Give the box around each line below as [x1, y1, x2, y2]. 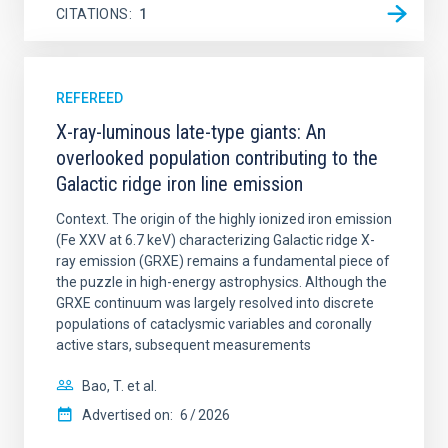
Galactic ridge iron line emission [56, 172, 303, 196]
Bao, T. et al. [82, 378, 157, 394]
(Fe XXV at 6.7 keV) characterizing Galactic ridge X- [56, 232, 375, 248]
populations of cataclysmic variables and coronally [56, 316, 372, 332]
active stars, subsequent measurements [56, 337, 311, 353]
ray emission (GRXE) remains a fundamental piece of [56, 253, 390, 269]
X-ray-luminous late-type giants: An [56, 120, 326, 144]
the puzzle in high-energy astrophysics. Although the [56, 274, 387, 290]
